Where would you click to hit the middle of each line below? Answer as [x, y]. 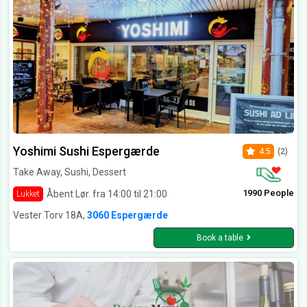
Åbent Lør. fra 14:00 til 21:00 [107, 194]
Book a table [220, 238]
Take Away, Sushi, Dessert [70, 172]
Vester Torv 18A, [50, 216]
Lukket [28, 194]
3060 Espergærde [127, 216]
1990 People [268, 193]
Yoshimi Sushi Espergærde [86, 151]
